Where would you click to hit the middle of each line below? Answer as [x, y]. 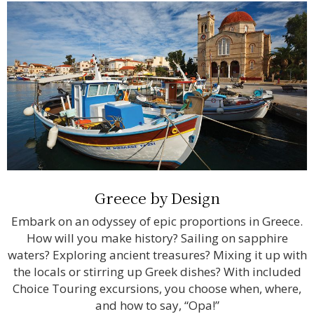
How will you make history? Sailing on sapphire [157, 238]
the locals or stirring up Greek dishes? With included [157, 271]
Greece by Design [157, 197]
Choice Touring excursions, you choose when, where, [157, 288]
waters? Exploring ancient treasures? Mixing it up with [157, 254]
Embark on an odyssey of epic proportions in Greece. [157, 221]
